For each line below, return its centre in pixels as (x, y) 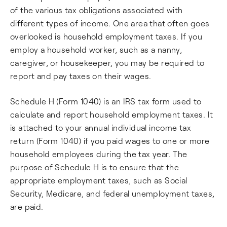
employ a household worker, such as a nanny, (96, 49)
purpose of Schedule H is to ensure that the (95, 167)
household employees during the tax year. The (99, 154)
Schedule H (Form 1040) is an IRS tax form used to (106, 101)
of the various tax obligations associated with (97, 10)
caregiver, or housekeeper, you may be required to (107, 63)
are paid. (27, 206)
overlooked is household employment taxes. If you (106, 36)
